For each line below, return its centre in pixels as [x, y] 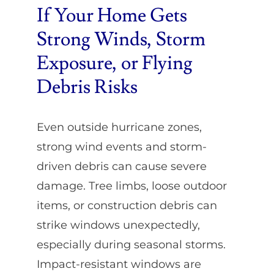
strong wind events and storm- [121, 147]
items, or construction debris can [127, 206]
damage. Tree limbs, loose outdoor [131, 186]
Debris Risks [87, 87]
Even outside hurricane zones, [119, 128]
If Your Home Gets [112, 15]
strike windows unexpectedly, [118, 225]
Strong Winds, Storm [121, 39]
